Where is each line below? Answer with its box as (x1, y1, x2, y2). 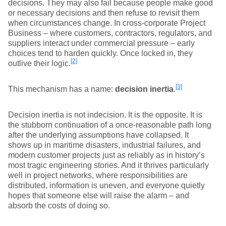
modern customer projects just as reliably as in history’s (8, 151, 205, 159)
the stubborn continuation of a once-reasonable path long (8, 121, 211, 129)
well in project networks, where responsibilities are (8, 171, 188, 180)
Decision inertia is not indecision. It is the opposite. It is (8, 110, 202, 119)
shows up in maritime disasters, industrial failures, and (8, 141, 201, 149)
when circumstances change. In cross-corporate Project (8, 19, 205, 27)
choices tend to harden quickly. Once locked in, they (8, 49, 193, 58)
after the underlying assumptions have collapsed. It (8, 131, 189, 139)
